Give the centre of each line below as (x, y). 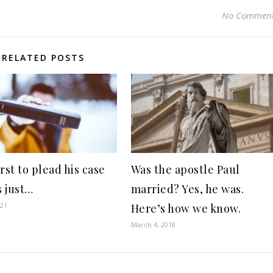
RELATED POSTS (43, 58)
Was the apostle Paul (185, 169)
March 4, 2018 (153, 225)
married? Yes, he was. (187, 189)
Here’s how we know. (186, 208)
